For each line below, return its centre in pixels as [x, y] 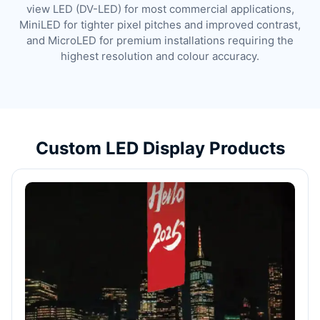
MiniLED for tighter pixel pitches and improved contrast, [160, 25]
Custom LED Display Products [160, 148]
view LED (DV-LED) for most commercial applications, [160, 9]
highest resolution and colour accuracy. [160, 56]
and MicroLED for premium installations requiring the [160, 40]
